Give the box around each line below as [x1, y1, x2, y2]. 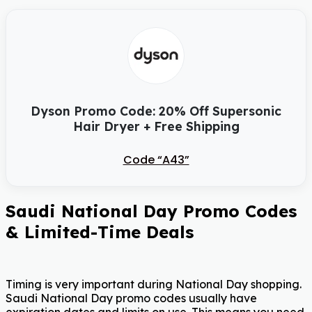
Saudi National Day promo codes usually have [6, 290, 257, 305]
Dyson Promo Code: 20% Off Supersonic [31, 102, 281, 118]
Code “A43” [123, 151, 189, 168]
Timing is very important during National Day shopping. [6, 276, 302, 291]
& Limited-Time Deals [6, 221, 194, 242]
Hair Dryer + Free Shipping [72, 118, 240, 134]
